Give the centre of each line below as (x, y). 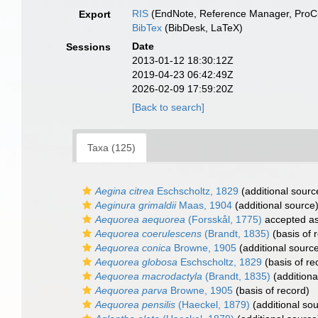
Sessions (89, 47)
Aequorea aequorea (140, 219)
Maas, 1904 (204, 205)
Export (95, 14)
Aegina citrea (125, 191)
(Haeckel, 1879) (213, 305)
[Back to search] (169, 107)
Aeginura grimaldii (136, 205)
